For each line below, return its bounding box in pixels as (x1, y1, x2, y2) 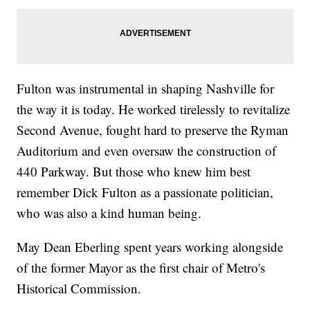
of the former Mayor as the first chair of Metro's (17, 259, 266, 277)
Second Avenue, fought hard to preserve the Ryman (17, 121, 289, 139)
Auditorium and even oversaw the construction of (17, 142, 277, 160)
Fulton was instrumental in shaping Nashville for (17, 80, 275, 98)
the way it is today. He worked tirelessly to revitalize (17, 100, 291, 118)
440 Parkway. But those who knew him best (17, 163, 251, 181)
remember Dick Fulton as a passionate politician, (17, 183, 274, 201)
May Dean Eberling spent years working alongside (17, 238, 284, 256)
